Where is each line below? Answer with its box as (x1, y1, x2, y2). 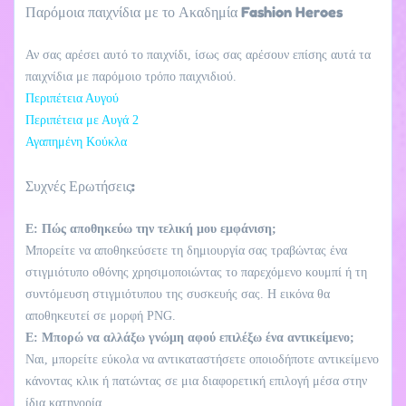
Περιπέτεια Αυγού (25, 91, 119, 105)
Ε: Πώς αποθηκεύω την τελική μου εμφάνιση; (25, 221, 276, 236)
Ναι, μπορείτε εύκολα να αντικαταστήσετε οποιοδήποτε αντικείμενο (25, 352, 379, 366)
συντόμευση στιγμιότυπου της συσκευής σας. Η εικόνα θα (25, 286, 330, 301)
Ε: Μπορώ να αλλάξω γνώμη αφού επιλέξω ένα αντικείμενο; (25, 330, 354, 344)
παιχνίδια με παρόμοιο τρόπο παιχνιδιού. (25, 69, 237, 83)
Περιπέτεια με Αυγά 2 (25, 112, 139, 127)
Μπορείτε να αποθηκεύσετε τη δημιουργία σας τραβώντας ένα (25, 243, 347, 257)
